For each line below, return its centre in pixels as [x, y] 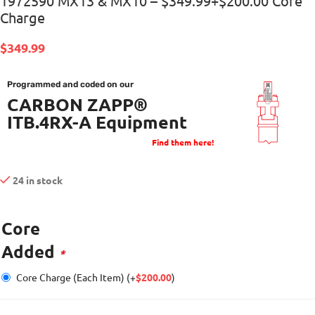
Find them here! [182, 142]
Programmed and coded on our [70, 84]
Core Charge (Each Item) [71, 277]
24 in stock [38, 180]
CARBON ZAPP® [77, 104]
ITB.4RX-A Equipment [97, 121]
